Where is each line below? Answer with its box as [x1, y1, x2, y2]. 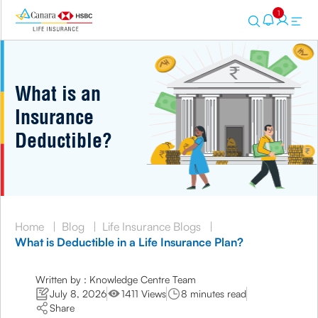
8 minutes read [181, 287, 247, 300]
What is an [15, 81, 101, 106]
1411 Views [121, 287, 167, 300]
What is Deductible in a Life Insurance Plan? [15, 235, 243, 249]
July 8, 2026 [50, 287, 107, 300]
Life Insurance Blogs [102, 219, 201, 234]
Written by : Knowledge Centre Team [35, 273, 197, 285]
